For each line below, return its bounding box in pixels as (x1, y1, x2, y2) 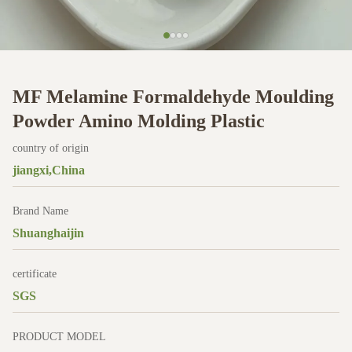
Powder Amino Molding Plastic (13, 111, 265, 131)
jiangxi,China (13, 163, 85, 177)
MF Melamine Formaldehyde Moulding (13, 86, 334, 107)
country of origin (13, 142, 89, 154)
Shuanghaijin (13, 226, 84, 240)
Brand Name (13, 205, 68, 217)
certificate (13, 268, 57, 280)
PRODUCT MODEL (13, 331, 106, 343)
